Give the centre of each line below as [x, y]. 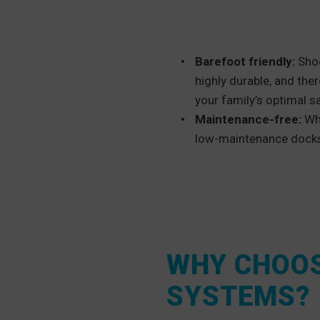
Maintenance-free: [250, 120]
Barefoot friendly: [246, 62]
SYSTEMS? [239, 297]
